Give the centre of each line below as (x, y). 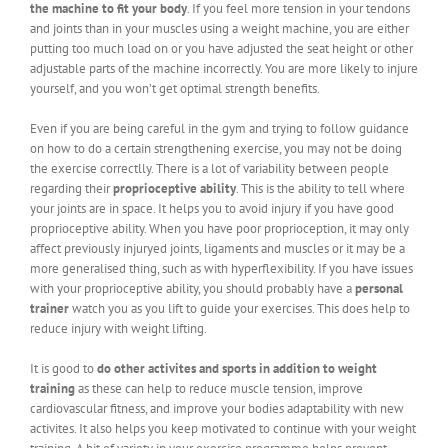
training (52, 388)
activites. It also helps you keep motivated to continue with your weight (223, 428)
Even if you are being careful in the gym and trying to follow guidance (219, 128)
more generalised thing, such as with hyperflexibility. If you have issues (221, 268)
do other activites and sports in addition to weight (237, 368)
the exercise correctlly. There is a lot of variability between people (209, 168)
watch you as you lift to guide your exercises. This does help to (239, 308)
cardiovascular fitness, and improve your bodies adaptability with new (217, 408)
